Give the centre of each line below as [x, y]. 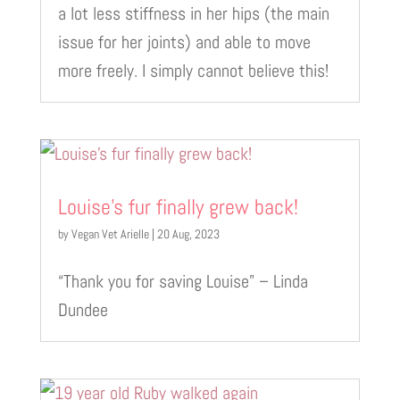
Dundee [83, 309]
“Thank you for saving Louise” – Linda [183, 281]
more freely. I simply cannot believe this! [193, 70]
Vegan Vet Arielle [110, 233]
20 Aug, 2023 [188, 233]
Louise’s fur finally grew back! [178, 206]
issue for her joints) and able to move [184, 42]
